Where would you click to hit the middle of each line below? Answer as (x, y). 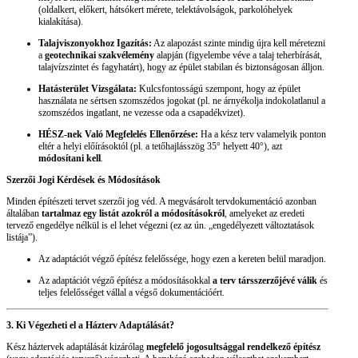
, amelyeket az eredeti (265, 214)
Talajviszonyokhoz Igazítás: (95, 44)
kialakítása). (61, 22)
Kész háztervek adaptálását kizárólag (76, 347)
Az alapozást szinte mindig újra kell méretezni (239, 44)
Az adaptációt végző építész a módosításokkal (125, 281)
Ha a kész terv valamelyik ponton (262, 135)
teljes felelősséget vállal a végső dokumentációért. (131, 293)
